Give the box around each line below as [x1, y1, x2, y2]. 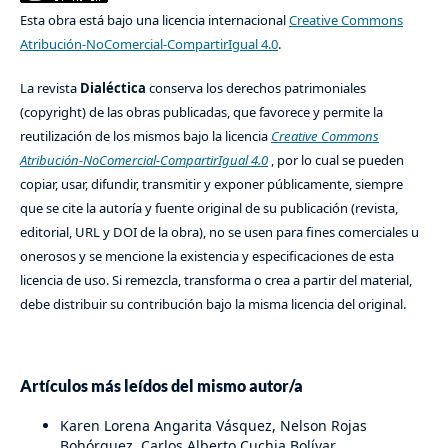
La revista [19, 79, 80, 98]
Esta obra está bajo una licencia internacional [19, 11, 289, 30]
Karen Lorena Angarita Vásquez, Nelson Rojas [59, 416, 367, 436]
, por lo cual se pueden [267, 151, 404, 170]
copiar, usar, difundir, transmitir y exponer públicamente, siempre [19, 175, 403, 194]
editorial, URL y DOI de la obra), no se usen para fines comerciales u [19, 223, 419, 242]
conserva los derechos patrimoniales [148, 79, 366, 98]
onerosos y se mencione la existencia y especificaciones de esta [19, 247, 394, 266]
